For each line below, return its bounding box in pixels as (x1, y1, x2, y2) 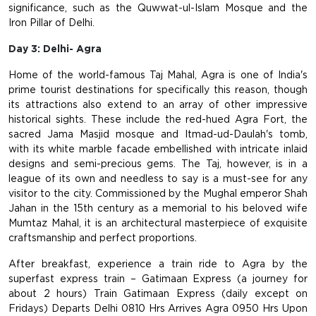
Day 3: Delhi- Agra (8, 43, 102, 55)
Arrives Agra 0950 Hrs (164, 303, 279, 315)
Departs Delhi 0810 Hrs (48, 303, 165, 315)
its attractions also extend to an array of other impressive (8, 99, 308, 111)
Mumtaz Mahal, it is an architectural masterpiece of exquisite (8, 217, 308, 229)
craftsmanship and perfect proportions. (8, 232, 197, 244)
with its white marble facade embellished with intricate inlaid (8, 143, 308, 155)
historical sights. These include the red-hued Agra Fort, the (8, 114, 308, 126)
